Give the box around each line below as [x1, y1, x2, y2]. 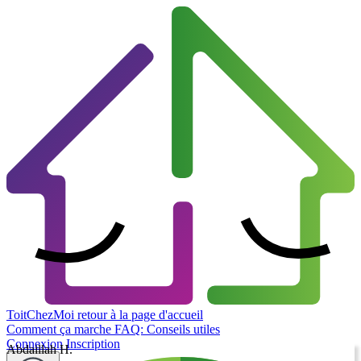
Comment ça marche [6, 322, 114, 337]
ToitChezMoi [6, 308, 74, 322]
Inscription [66, 337, 120, 351]
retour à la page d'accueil [77, 308, 203, 322]
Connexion [6, 337, 66, 351]
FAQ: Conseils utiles [114, 322, 220, 337]
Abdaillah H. [6, 342, 73, 357]
